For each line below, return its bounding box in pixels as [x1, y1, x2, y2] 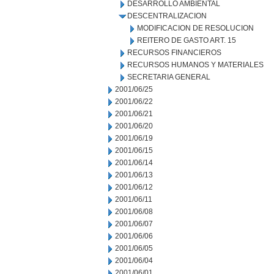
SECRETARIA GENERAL [127, 73, 210, 81]
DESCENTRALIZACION [127, 12, 207, 20]
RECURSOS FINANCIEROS [127, 48, 221, 57]
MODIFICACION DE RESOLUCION [137, 24, 254, 32]
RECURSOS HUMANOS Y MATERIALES [127, 61, 264, 69]
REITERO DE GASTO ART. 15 [137, 36, 236, 45]
